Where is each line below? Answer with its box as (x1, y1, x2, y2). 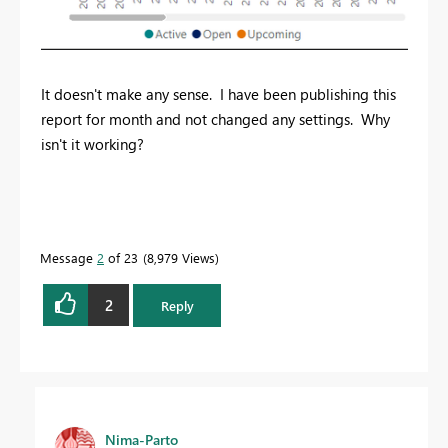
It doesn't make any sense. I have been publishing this (41, 84, 396, 105)
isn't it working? (41, 134, 152, 155)
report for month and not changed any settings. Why (41, 109, 390, 130)
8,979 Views (147, 249, 215, 267)
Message (40, 249, 97, 267)
